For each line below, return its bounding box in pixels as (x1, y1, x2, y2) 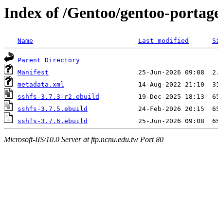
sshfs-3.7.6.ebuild (18, 117, 88, 125)
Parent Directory (18, 56, 80, 64)
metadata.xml (18, 81, 64, 89)
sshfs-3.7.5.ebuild (18, 105, 88, 113)
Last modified (138, 37, 189, 45)
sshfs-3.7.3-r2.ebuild (18, 93, 99, 101)
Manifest (18, 69, 49, 76)
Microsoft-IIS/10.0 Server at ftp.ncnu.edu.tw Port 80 (4, 135, 163, 144)
